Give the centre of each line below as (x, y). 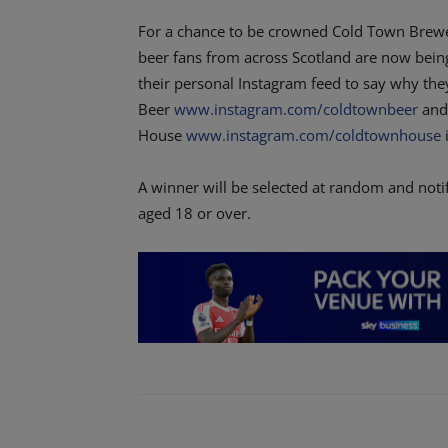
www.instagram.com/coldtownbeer (296, 109)
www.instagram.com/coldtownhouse (313, 135)
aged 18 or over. (194, 213)
